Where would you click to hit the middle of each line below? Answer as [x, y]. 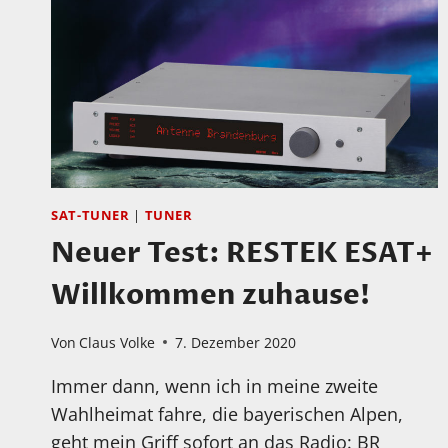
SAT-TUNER [90, 216]
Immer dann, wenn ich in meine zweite [214, 385]
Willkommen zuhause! [210, 295]
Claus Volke [117, 342]
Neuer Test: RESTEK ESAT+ [242, 253]
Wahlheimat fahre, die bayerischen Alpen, [227, 413]
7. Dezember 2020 [236, 342]
